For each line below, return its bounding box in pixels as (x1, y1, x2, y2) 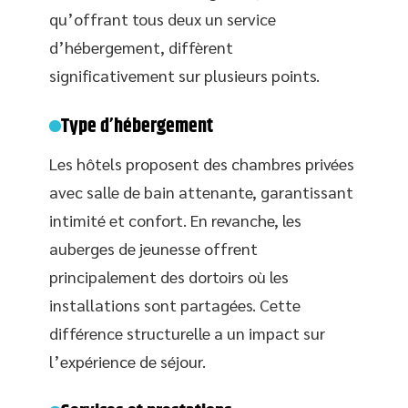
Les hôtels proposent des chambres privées (49, 152, 354, 174)
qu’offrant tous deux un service (49, 7, 276, 29)
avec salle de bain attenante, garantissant (49, 180, 353, 202)
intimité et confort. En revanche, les (49, 209, 301, 230)
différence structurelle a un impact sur (49, 321, 325, 343)
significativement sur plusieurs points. (49, 64, 320, 86)
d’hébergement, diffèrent (49, 36, 233, 57)
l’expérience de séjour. (49, 350, 206, 372)
